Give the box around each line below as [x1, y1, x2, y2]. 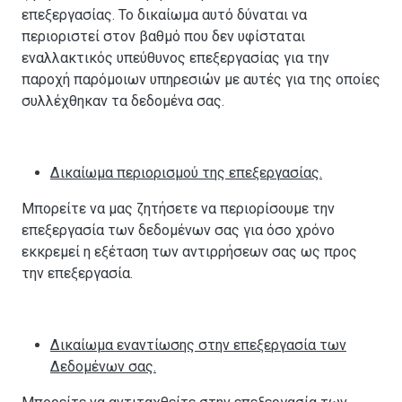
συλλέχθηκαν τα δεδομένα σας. [22, 92, 224, 110]
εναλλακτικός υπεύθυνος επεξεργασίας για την [22, 49, 329, 67]
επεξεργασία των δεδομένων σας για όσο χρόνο [22, 222, 335, 240]
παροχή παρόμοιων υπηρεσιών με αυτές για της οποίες [22, 71, 380, 89]
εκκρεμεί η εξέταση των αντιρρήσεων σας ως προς [22, 243, 357, 261]
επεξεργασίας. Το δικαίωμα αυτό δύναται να [22, 6, 307, 24]
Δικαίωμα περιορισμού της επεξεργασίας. [50, 164, 322, 182]
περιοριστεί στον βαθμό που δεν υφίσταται [22, 28, 305, 46]
